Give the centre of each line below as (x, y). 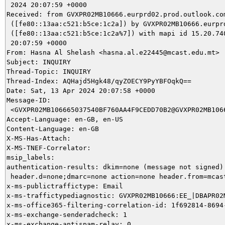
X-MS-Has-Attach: (39, 138)
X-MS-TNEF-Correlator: (49, 148)
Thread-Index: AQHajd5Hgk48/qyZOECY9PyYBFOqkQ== (99, 81)
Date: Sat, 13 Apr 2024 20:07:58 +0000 (81, 90)
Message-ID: (29, 100)
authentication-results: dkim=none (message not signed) (115, 167)
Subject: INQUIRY (39, 62)
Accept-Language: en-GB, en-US (65, 119)
